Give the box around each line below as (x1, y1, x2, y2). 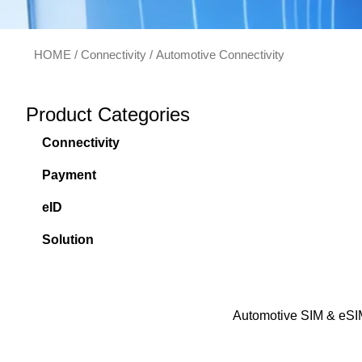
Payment (42, 168, 96, 182)
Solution (42, 233, 94, 246)
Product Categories (26, 103, 190, 125)
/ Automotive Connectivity (146, 48, 284, 61)
